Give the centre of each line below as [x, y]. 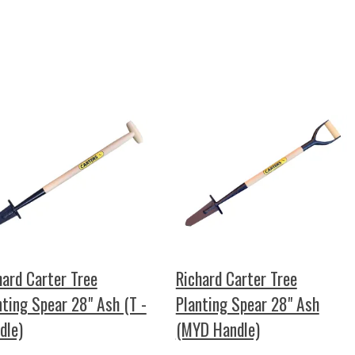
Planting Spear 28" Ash [247, 304]
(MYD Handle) [218, 330]
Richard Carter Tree [236, 279]
